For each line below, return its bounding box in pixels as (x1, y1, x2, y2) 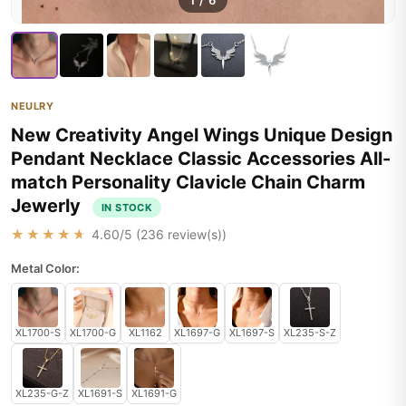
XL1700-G (70, 326, 116, 339)
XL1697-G (174, 326, 220, 339)
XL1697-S (229, 326, 275, 339)
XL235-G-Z (15, 387, 69, 400)
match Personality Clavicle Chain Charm (11, 171, 365, 193)
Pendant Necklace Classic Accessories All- (11, 148, 391, 169)
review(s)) (164, 227, 227, 242)
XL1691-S (78, 387, 122, 400)
